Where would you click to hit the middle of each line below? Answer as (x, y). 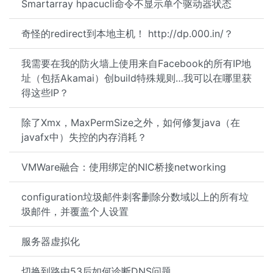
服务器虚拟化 (51, 241)
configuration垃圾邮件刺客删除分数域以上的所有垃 (135, 197)
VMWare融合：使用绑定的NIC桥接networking (124, 167)
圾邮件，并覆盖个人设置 (75, 211)
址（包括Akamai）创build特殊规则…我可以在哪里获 (136, 78)
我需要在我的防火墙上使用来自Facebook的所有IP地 (136, 63)
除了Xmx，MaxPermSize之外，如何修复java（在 (131, 122)
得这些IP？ (45, 93)
